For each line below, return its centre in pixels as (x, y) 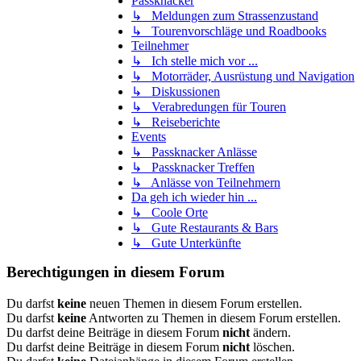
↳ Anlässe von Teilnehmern (206, 183)
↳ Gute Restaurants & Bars (205, 228)
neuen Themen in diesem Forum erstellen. (194, 304)
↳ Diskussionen (176, 92)
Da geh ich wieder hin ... (194, 197)
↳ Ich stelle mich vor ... (195, 61)
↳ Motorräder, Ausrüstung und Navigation (243, 77)
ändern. (270, 333)
